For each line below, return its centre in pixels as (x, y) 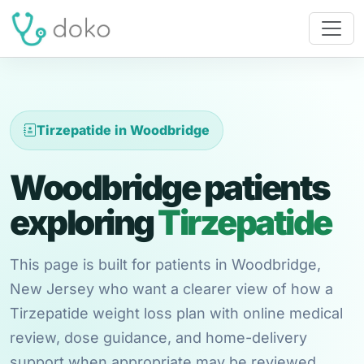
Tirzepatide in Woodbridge (123, 130)
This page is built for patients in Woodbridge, (165, 264)
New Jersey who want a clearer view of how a (171, 289)
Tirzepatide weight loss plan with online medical (176, 313)
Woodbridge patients (170, 187)
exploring (84, 222)
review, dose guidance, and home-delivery (158, 338)
